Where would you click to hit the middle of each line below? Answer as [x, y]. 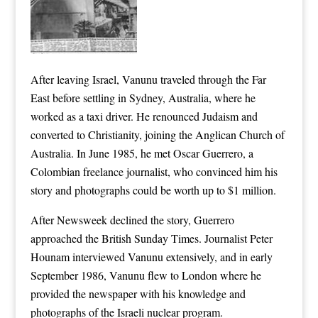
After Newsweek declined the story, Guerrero [132, 219]
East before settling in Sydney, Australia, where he [143, 97]
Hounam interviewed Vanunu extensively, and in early [151, 256]
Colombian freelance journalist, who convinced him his [154, 171]
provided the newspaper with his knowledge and [138, 293]
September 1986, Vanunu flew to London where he [146, 275]
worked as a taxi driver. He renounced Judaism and [144, 116]
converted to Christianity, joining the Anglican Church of [157, 134]
